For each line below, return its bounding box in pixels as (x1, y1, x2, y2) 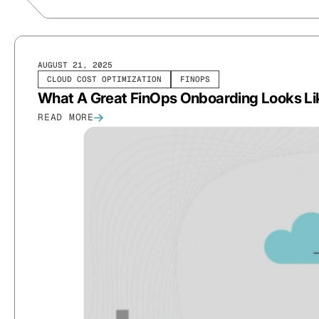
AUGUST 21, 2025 (38, 60, 113, 70)
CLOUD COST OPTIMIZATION (47, 74, 162, 85)
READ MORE (38, 111, 95, 124)
